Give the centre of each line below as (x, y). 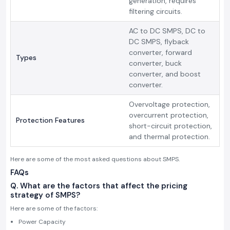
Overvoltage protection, (169, 104)
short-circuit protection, (170, 126)
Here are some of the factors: (54, 209)
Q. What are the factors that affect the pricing (99, 186)
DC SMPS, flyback (159, 42)
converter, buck (155, 63)
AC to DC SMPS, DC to (167, 31)
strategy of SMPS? (45, 195)
